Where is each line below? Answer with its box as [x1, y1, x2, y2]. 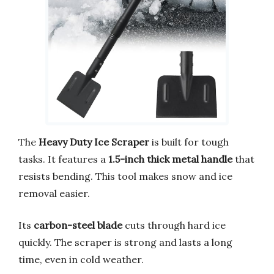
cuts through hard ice [122, 218, 226, 231]
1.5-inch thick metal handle [108, 152, 232, 165]
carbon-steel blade [34, 218, 122, 231]
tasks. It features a [18, 152, 108, 165]
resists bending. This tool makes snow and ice [18, 169, 232, 182]
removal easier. [18, 187, 90, 199]
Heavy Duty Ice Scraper [39, 135, 149, 148]
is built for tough [149, 135, 229, 148]
